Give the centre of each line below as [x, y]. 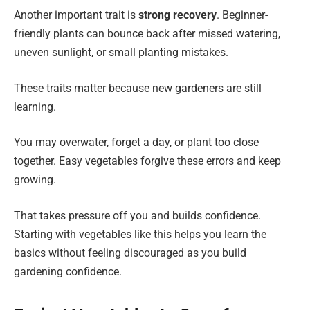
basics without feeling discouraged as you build [130, 253]
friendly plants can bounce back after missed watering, [147, 34]
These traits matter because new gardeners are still [138, 88]
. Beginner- [242, 15]
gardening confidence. [68, 271]
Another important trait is [76, 15]
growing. [35, 180]
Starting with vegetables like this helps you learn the [140, 234]
